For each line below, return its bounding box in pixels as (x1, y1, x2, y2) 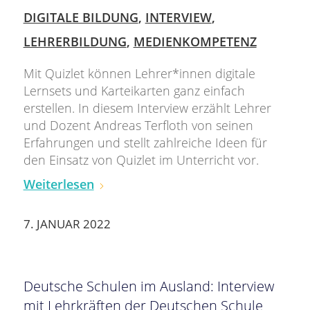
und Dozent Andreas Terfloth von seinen (23, 117, 253, 134)
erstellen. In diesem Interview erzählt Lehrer (23, 100, 271, 117)
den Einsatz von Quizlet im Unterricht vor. (23, 152, 262, 169)
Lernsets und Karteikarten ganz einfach (23, 82, 245, 100)
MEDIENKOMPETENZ (133, 33, 257, 51)
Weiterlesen (23, 176, 94, 193)
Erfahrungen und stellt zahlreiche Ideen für (23, 134, 267, 152)
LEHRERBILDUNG (23, 33, 127, 51)
